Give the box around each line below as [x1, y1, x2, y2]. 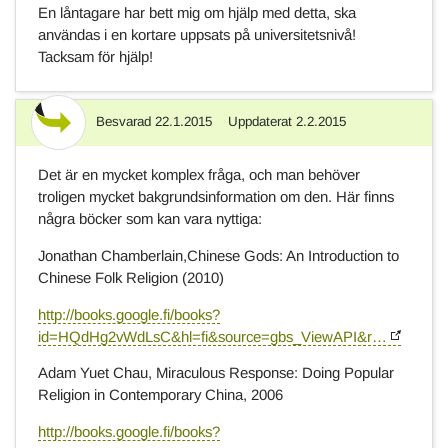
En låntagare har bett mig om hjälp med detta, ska [38, 4, 357, 22]
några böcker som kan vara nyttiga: [38, 209, 263, 227]
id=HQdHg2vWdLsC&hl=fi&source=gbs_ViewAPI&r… [38, 327, 388, 345]
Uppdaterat [228, 114, 293, 130]
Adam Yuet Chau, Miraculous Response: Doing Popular [38, 364, 395, 382]
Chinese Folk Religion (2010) [38, 268, 225, 286]
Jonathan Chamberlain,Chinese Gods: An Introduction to [38, 246, 400, 264]
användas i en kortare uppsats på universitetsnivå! [38, 26, 357, 44]
